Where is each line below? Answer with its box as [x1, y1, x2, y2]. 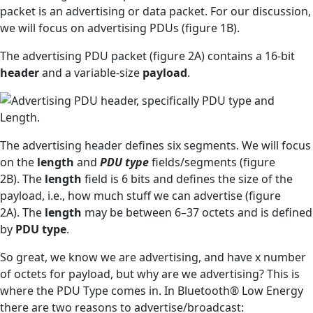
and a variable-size [39, 64, 143, 80]
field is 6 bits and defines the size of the [82, 170, 293, 187]
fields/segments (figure [149, 154, 275, 170]
